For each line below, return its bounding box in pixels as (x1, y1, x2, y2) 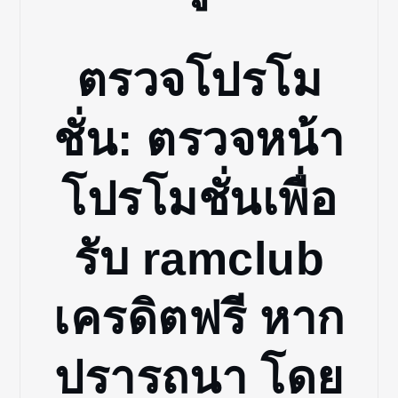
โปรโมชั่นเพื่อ (61, 172, 337, 225)
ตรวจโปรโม (76, 53, 322, 106)
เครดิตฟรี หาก (53, 291, 345, 344)
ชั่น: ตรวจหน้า (53, 113, 345, 165)
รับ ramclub (74, 232, 324, 284)
